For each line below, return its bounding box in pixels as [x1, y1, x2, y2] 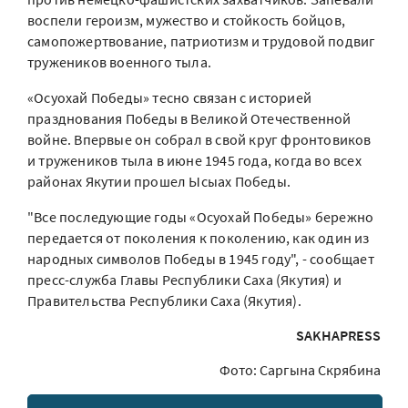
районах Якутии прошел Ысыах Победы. [27, 172, 291, 190]
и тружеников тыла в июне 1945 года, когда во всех [27, 151, 362, 169]
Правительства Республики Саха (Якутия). [27, 291, 301, 310]
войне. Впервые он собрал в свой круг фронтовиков [27, 130, 372, 148]
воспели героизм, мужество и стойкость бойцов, [27, 11, 346, 29]
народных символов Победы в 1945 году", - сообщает [27, 250, 374, 268]
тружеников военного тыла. [27, 53, 211, 71]
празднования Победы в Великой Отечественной [27, 109, 352, 127]
